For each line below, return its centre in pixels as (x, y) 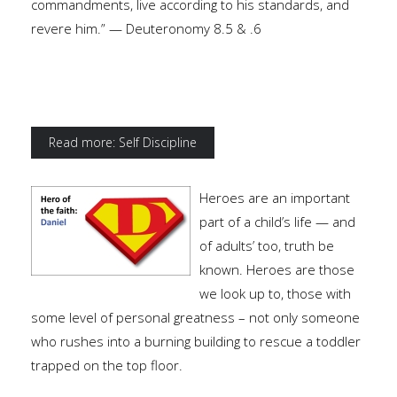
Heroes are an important (275, 198)
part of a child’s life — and (277, 222)
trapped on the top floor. (107, 366)
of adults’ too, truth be (267, 246)
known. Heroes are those (277, 270)
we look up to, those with (275, 294)
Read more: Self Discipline (123, 143)
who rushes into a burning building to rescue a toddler (196, 342)
